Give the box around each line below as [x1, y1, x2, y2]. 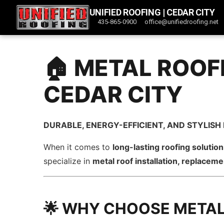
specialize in [43, 156, 93, 166]
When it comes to [43, 142, 113, 152]
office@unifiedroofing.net [144, 18, 219, 25]
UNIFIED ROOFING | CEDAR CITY [89, 7, 215, 17]
